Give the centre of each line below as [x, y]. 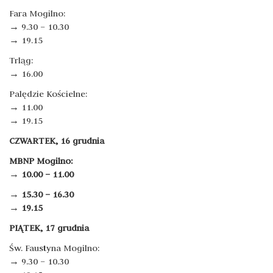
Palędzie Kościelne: [48, 94]
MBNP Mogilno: [41, 161]
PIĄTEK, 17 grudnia [49, 228]
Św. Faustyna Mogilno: [55, 248]
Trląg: [21, 60]
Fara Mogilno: [37, 13]
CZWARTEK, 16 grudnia [57, 141]
